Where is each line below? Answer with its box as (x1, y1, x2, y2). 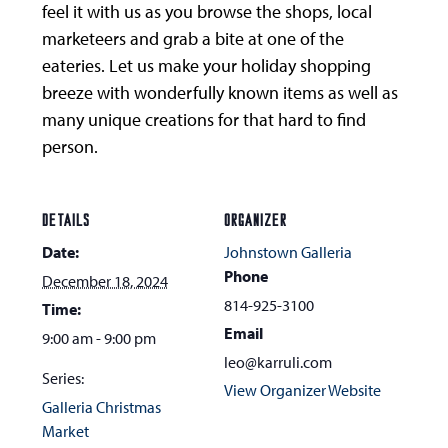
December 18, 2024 (42, 271, 169, 291)
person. (42, 135, 99, 158)
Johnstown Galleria (224, 242, 352, 262)
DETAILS (42, 214, 91, 230)
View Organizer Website (224, 380, 381, 400)
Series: (42, 368, 85, 388)
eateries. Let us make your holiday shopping (42, 54, 372, 77)
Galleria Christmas (42, 397, 162, 417)
